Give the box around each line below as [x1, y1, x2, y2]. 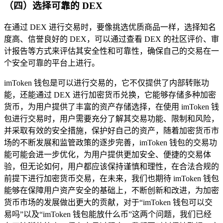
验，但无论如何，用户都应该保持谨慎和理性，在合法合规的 [4, 162, 219, 171]
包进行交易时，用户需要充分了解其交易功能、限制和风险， [4, 114, 219, 123]
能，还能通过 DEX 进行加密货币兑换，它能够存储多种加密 [4, 91, 216, 100]
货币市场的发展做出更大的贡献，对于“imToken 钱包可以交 [4, 198, 213, 207]
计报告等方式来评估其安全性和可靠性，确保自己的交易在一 [4, 47, 219, 56]
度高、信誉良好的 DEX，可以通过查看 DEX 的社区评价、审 [4, 35, 219, 44]
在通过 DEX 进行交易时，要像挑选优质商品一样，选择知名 [4, 23, 216, 32]
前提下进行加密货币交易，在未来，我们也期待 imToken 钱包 [4, 174, 219, 183]
